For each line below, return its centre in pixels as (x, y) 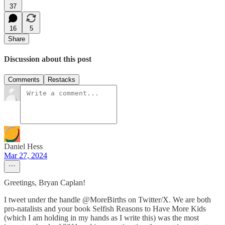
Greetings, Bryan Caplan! (45, 183)
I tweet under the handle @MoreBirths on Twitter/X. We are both (107, 200)
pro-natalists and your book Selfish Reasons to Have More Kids (105, 209)
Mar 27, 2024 (26, 156)
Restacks (62, 80)
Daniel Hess (23, 147)
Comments (24, 80)
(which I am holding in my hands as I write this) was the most (101, 218)
